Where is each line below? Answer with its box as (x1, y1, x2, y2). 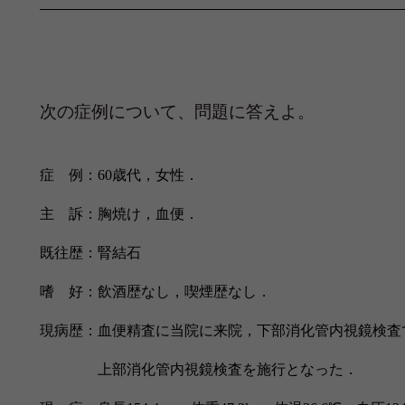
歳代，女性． (111, 167, 199, 184)
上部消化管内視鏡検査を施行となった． (39, 362, 358, 378)
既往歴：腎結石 (39, 245, 141, 261)
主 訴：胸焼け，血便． (39, 206, 199, 222)
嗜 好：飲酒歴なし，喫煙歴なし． (39, 284, 271, 300)
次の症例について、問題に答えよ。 (39, 102, 315, 121)
